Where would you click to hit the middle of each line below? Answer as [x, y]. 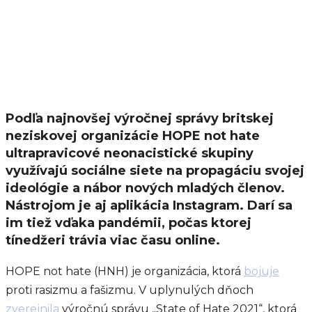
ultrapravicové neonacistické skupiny [130, 153]
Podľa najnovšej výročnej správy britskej [140, 118]
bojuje [262, 271]
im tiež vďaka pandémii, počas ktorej [128, 223]
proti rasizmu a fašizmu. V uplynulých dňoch [130, 290]
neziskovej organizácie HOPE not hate [133, 136]
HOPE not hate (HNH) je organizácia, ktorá [125, 271]
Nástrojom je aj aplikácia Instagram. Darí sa [149, 205]
